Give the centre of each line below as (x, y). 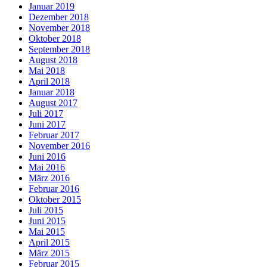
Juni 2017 (47, 125)
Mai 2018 (47, 71)
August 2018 (53, 60)
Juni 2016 (47, 157)
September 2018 (59, 49)
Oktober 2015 (55, 200)
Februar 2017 (54, 135)
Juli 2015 (46, 210)
